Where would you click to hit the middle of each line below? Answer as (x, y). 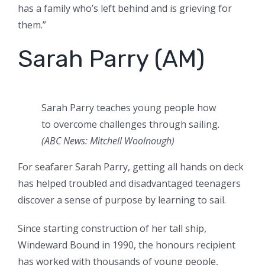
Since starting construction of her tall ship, (112, 229)
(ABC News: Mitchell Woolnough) (108, 141)
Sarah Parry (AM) (111, 59)
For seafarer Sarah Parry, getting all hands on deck (131, 167)
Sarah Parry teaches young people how (129, 108)
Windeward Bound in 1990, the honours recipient (127, 245)
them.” (32, 25)
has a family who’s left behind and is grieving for (125, 9)
